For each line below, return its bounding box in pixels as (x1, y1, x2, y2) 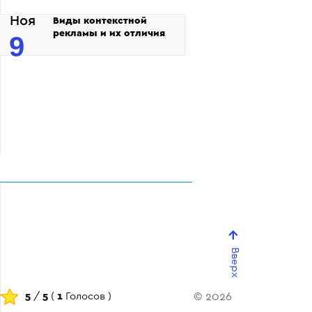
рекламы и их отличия (53, 28, 165, 38)
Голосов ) (63, 290, 112, 302)
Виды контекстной (53, 15, 147, 26)
